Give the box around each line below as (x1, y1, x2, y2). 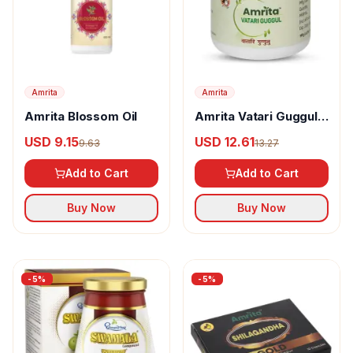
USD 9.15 (24, 134, 79, 150)
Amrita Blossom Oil (24, 109, 138, 124)
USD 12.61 (195, 134, 255, 150)
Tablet (195, 124, 233, 139)
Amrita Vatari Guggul (195, 109, 318, 124)
